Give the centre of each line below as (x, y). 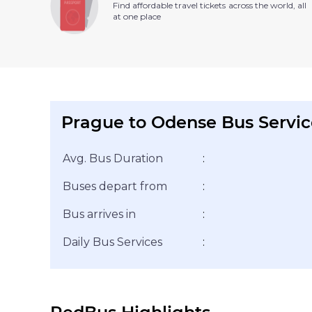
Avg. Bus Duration (113, 158)
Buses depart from (115, 186)
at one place (137, 17)
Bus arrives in (99, 214)
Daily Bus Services (112, 242)
